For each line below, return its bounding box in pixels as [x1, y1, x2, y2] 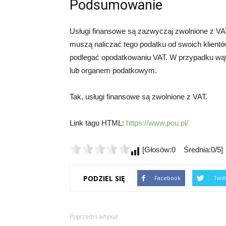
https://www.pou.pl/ [126, 119, 188, 127]
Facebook [154, 174, 181, 182]
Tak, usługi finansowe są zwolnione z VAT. [70, 92, 207, 101]
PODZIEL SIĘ [83, 173, 125, 183]
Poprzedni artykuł [70, 213, 118, 220]
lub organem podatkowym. [70, 66, 157, 75]
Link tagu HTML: [70, 119, 126, 127]
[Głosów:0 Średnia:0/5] [140, 145, 223, 154]
